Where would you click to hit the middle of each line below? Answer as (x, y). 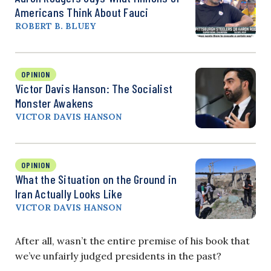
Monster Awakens (54, 103)
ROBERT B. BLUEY (55, 26)
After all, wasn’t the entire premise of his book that (132, 240)
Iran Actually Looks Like (69, 193)
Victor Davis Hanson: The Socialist (94, 88)
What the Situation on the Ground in (96, 179)
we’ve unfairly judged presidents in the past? (118, 256)
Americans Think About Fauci (82, 12)
